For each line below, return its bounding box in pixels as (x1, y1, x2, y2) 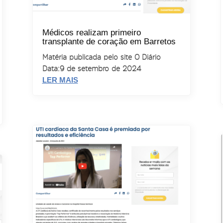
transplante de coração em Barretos (42, 37, 176, 47)
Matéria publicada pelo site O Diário (42, 53, 161, 61)
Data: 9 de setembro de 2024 (42, 65, 141, 73)
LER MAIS (42, 76, 78, 85)
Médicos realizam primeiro (42, 28, 141, 38)
